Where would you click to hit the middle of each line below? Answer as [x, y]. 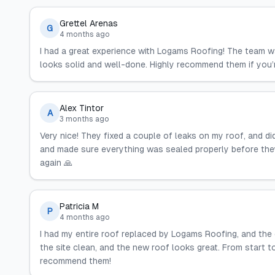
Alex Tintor [82, 108]
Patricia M [79, 206]
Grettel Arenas [89, 23]
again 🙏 [56, 163]
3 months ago [84, 119]
